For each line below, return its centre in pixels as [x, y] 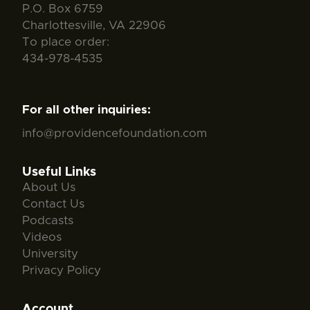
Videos [42, 237]
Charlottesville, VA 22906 [94, 25]
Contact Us [53, 203]
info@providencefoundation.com [115, 133]
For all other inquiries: [86, 109]
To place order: [66, 42]
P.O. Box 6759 [63, 8]
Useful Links [59, 172]
